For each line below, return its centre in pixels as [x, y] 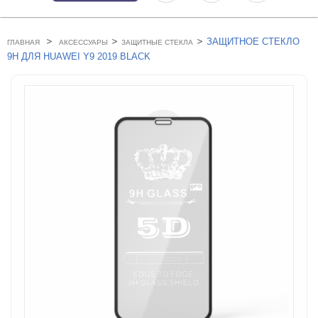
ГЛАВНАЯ [23, 43]
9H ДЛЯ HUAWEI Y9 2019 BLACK [79, 57]
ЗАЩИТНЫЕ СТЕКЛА [157, 43]
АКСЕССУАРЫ [83, 43]
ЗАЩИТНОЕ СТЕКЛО [253, 42]
